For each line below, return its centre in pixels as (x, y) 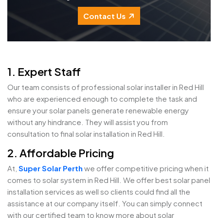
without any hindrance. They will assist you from (88, 122)
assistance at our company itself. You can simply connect (105, 203)
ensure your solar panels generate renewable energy (98, 110)
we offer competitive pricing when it (146, 168)
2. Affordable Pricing (61, 153)
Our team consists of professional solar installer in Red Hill (106, 87)
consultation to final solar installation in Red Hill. (86, 134)
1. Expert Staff (44, 72)
